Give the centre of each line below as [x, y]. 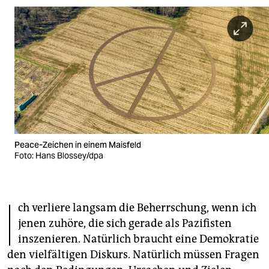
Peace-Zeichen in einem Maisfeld [79, 145]
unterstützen [44, 201]
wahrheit [31, 55]
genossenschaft [41, 248]
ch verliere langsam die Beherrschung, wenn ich [137, 208]
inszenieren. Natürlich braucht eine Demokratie [138, 239]
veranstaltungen [42, 129]
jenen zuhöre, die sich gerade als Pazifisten [125, 224]
